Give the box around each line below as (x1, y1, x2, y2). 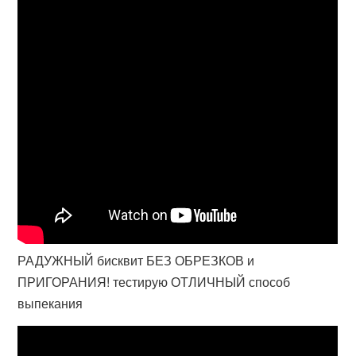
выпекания (17, 294, 83, 312)
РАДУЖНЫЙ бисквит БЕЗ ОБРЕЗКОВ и (17, 251, 255, 269)
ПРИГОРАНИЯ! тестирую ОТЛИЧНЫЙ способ (17, 273, 291, 291)
